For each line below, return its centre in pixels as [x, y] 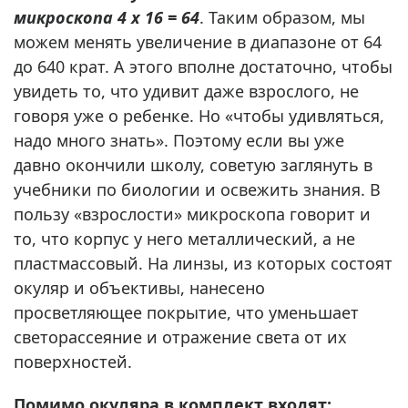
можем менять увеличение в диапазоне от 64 [198, 41]
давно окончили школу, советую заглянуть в [193, 164]
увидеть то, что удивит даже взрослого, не [186, 91]
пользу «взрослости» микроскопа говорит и [192, 214]
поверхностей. [73, 361]
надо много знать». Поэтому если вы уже [179, 140]
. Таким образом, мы [282, 17]
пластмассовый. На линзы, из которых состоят [203, 263]
